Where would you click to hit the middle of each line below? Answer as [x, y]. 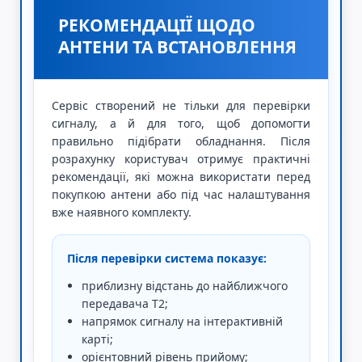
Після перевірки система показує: [167, 258]
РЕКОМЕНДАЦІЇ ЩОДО [157, 25]
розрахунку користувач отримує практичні [181, 159]
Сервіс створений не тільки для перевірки [181, 105]
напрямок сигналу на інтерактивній [182, 321]
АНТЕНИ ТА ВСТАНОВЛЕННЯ [177, 47]
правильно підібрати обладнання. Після [181, 141]
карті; [97, 339]
